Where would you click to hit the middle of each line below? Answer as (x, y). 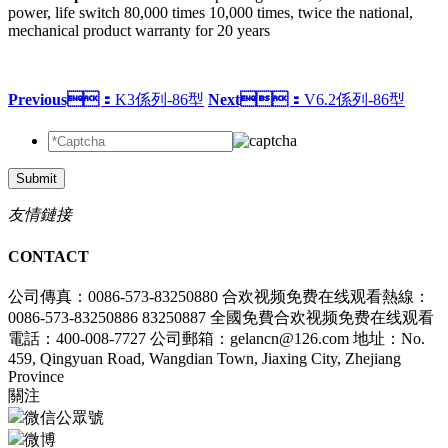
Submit (36, 179)
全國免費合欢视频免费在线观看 (322, 317)
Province (36, 376)
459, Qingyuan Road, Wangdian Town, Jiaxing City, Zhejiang (204, 358)
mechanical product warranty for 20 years (139, 31)
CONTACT (48, 256)
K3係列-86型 (159, 100)
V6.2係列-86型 (354, 100)
